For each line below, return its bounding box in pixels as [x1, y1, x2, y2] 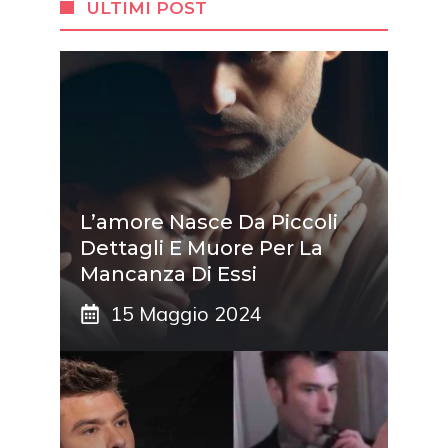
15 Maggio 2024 [110, 300, 262, 326]
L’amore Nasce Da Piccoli [80, 209, 338, 234]
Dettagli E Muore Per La [80, 235, 323, 260]
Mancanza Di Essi [80, 261, 257, 286]
